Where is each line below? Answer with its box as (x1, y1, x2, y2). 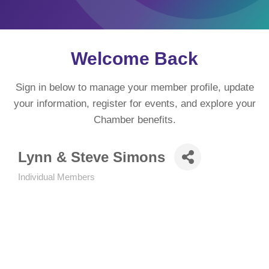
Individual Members (18, 172, 95, 182)
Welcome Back (71, 49, 198, 68)
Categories (17, 180, 63, 190)
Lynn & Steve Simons (18, 148, 165, 165)
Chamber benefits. (93, 114, 176, 125)
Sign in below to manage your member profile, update (15, 82, 254, 93)
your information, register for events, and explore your (13, 98, 256, 109)
